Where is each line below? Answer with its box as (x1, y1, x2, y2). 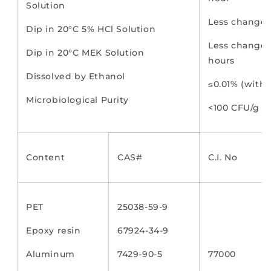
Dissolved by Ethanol (26, 71, 125, 82)
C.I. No (208, 152, 238, 163)
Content (26, 152, 65, 163)
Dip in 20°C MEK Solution (26, 47, 145, 59)
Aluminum (26, 249, 75, 260)
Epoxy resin (26, 225, 81, 237)
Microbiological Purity (26, 94, 129, 106)
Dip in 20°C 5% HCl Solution (26, 24, 156, 35)
